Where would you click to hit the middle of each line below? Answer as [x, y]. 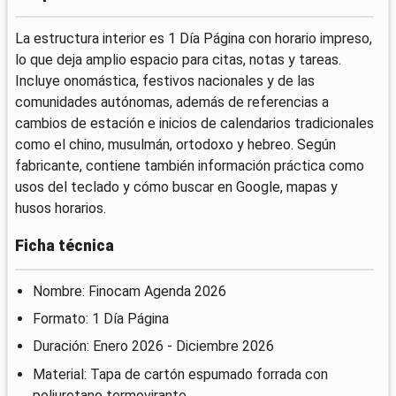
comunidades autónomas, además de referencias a [172, 103]
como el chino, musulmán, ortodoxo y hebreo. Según [175, 145]
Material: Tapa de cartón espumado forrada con [180, 374]
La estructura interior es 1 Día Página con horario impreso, [194, 39]
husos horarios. [61, 209]
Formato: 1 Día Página [101, 319]
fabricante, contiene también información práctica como [190, 166]
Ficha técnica [65, 245]
